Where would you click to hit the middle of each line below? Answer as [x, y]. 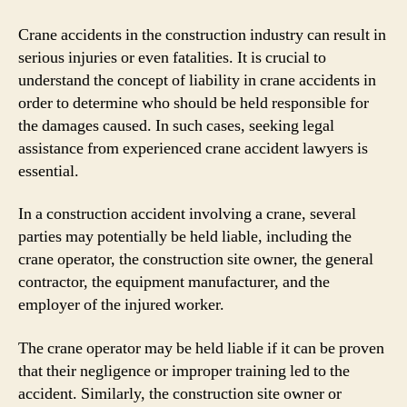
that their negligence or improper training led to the [184, 371]
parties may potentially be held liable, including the [185, 237]
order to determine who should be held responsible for [194, 103]
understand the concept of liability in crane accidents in [197, 80]
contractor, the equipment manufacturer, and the [174, 282]
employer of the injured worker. [121, 305]
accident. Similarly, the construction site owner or [180, 393]
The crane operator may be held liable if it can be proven [201, 348]
